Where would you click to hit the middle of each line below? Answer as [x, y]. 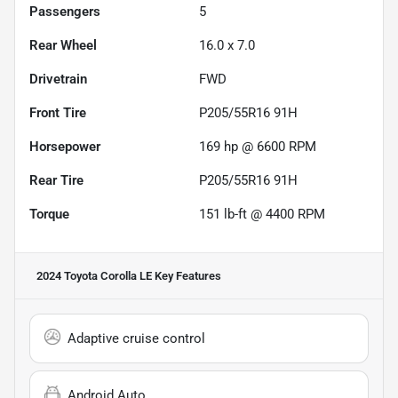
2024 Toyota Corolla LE [94, 275]
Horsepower [65, 146]
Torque [49, 214]
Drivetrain [58, 79]
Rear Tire [56, 180]
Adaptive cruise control [136, 338]
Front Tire [58, 112]
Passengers [65, 11]
